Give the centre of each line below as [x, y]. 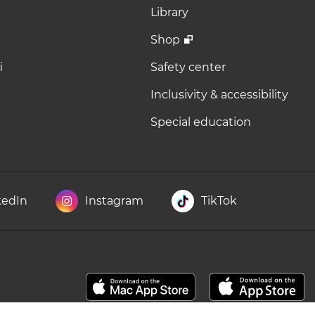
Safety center [188, 67]
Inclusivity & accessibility [219, 95]
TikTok [219, 201]
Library [169, 12]
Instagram [114, 201]
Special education [201, 122]
